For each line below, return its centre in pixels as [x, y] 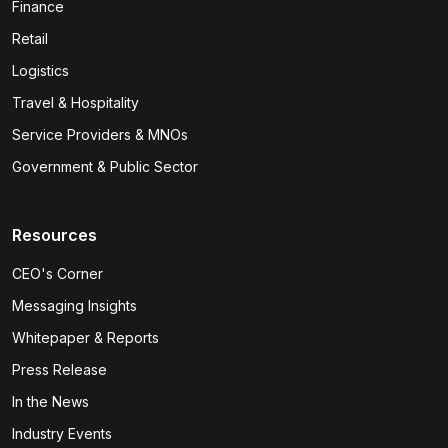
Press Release [59, 370]
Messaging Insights [74, 306]
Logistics [40, 71]
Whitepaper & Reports [85, 338]
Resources [54, 235]
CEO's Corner [57, 274]
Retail [30, 39]
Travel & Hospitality [75, 103]
